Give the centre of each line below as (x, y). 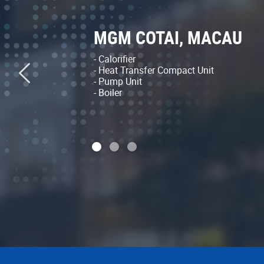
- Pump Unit (118, 81)
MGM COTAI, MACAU (168, 37)
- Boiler (108, 92)
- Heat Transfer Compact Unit (154, 70)
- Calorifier (115, 59)
